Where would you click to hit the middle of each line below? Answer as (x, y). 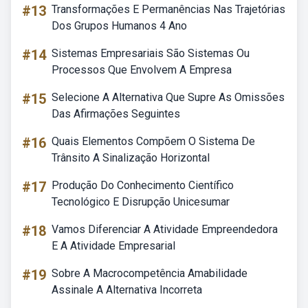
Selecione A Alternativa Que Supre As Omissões (168, 97)
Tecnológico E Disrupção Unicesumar (141, 202)
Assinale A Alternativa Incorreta (127, 290)
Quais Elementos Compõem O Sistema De (153, 141)
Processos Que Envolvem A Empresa (142, 70)
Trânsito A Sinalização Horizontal (131, 158)
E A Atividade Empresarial (113, 246)
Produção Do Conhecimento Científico (143, 185)
